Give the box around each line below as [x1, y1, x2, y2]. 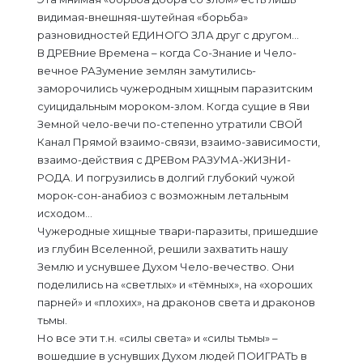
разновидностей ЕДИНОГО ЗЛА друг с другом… [37, 28, 299, 41]
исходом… [37, 207, 92, 220]
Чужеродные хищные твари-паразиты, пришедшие [37, 224, 318, 237]
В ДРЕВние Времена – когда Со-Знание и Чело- [37, 46, 297, 59]
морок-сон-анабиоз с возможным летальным [37, 189, 288, 202]
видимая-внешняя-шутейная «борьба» [37, 11, 248, 23]
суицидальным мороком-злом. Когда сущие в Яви [37, 100, 310, 113]
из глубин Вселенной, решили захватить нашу [37, 242, 288, 255]
